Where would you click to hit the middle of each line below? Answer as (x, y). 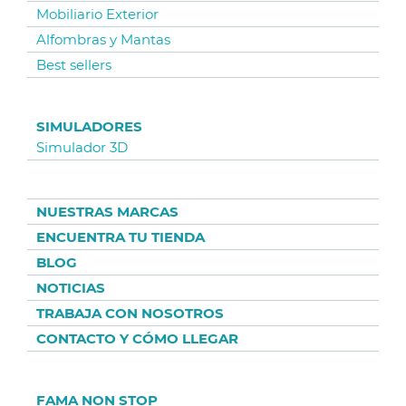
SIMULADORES (89, 126)
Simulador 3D (82, 147)
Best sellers (74, 65)
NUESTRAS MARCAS (107, 212)
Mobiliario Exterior (97, 14)
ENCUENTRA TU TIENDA (121, 237)
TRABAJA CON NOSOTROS (130, 313)
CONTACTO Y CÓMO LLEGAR (137, 338)
